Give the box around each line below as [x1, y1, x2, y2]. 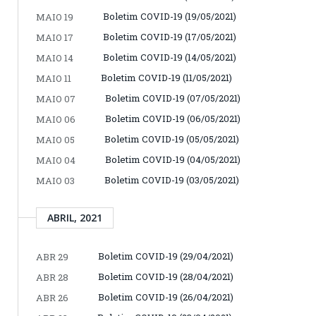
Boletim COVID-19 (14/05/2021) [103, 50, 236, 63]
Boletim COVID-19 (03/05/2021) [104, 173, 239, 186]
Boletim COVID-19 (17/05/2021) [103, 30, 236, 43]
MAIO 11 [36, 71, 71, 85]
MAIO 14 [36, 51, 73, 64]
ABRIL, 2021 [47, 210, 102, 224]
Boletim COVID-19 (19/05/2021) [103, 9, 236, 23]
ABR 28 [36, 270, 68, 284]
